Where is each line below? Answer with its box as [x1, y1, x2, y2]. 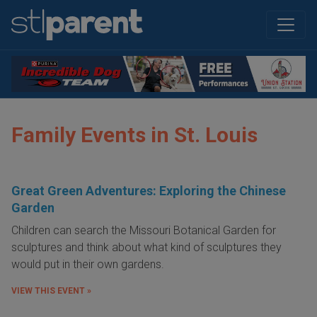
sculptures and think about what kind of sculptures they [11, 241, 282, 255]
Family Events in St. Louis [11, 122, 258, 148]
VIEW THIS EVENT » [11, 286, 91, 296]
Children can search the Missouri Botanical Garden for [11, 224, 276, 238]
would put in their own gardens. [11, 258, 164, 272]
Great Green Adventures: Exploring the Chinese [11, 183, 286, 199]
